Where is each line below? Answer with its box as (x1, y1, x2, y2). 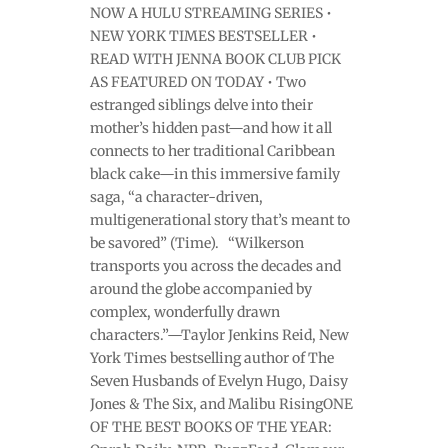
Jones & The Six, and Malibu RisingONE (89, 394, 353, 413)
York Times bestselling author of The (89, 348, 334, 367)
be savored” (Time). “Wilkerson (89, 233, 304, 252)
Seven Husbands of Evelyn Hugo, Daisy (89, 371, 348, 390)
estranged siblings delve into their (89, 95, 313, 114)
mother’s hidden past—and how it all (89, 118, 332, 137)
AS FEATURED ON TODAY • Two (89, 72, 306, 91)
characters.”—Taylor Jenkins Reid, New (89, 325, 349, 344)
